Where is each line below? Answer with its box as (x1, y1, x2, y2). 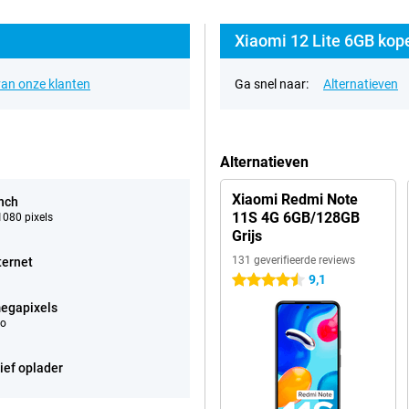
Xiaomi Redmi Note (232, 191, 358, 208)
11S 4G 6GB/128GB (232, 209, 360, 226)
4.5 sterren (232, 273, 293, 288)
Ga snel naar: (235, 77, 309, 91)
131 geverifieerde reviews (232, 254, 355, 267)
